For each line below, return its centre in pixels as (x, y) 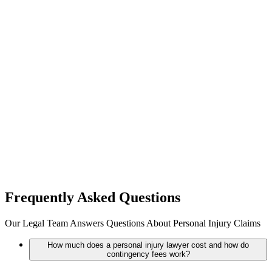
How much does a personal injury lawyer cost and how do (148, 245)
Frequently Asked (62, 198)
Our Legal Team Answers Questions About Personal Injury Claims (133, 223)
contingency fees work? (148, 254)
